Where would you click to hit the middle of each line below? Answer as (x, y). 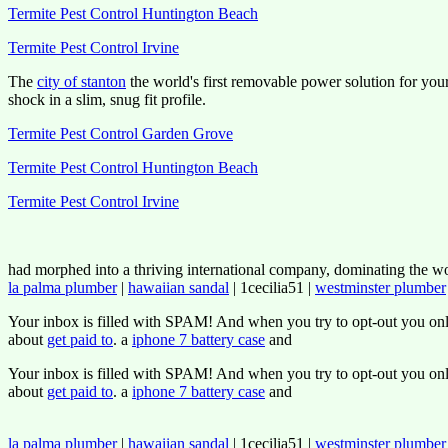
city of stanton (81, 81)
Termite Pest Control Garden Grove (120, 133)
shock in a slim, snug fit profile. (107, 99)
